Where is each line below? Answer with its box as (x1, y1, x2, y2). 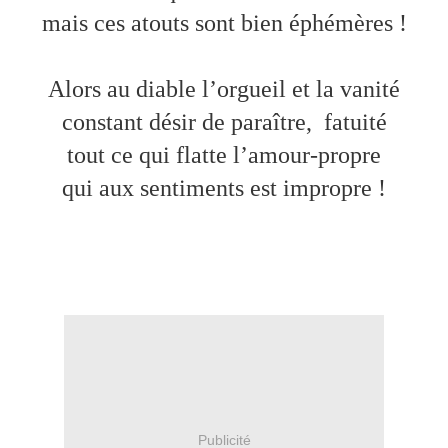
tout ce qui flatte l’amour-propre (67, 142, 381, 169)
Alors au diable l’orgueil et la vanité (48, 76, 400, 103)
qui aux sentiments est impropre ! (62, 175, 386, 202)
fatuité (323, 109, 387, 136)
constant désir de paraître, (61, 109, 318, 136)
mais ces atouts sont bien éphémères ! (41, 10, 407, 37)
